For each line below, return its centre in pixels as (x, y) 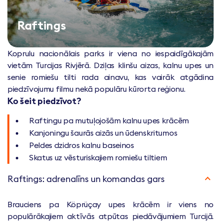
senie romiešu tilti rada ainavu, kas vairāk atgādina (110, 77)
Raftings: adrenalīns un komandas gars (86, 179)
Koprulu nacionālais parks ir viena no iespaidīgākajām (110, 54)
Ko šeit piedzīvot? (44, 101)
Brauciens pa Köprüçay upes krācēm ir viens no (110, 204)
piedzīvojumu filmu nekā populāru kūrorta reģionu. (96, 89)
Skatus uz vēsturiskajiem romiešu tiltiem (98, 158)
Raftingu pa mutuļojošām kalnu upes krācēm (109, 121)
